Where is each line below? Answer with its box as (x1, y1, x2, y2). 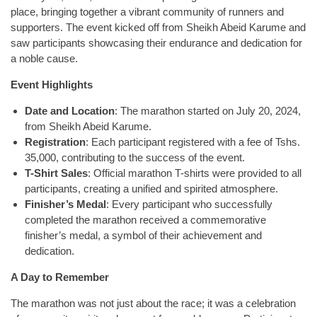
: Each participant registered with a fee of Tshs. (86, 135, 300, 148)
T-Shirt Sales (25, 166, 88, 179)
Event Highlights (11, 78, 93, 91)
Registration (25, 135, 86, 148)
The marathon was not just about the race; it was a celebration (11, 296, 296, 309)
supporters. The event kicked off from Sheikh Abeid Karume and (11, 21, 306, 33)
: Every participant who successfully (106, 197, 272, 210)
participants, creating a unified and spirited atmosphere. (25, 182, 278, 195)
